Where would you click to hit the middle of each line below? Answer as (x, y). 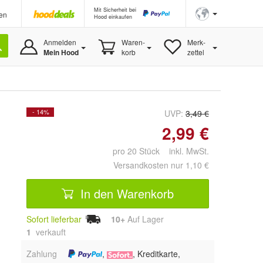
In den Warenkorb (125, 193)
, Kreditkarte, (156, 253)
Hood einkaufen (113, 17)
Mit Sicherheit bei (115, 10)
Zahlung (42, 253)
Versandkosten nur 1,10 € (161, 165)
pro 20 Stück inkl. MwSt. (161, 151)
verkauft (50, 232)
